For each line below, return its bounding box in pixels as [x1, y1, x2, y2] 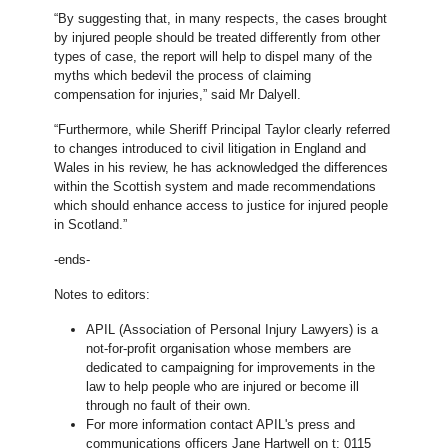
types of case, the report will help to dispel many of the [54, 49, 372, 64]
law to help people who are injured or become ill [86, 379, 359, 394]
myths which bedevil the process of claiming [54, 68, 311, 83]
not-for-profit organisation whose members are [86, 341, 351, 356]
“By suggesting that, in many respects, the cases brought [54, 11, 387, 26]
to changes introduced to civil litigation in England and [54, 141, 366, 156]
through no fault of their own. [86, 398, 251, 413]
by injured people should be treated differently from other [54, 30, 380, 45]
